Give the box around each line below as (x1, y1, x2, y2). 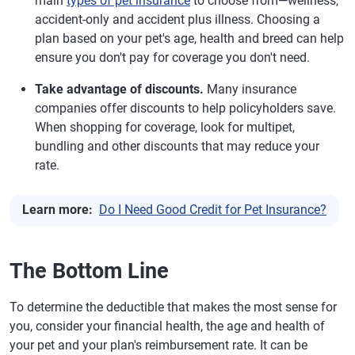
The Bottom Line (10, 258, 169, 284)
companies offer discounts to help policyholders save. (35, 101, 336, 116)
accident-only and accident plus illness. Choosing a (35, 12, 320, 27)
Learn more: (22, 202, 93, 217)
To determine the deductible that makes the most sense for (10, 300, 337, 315)
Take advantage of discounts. (35, 82, 204, 97)
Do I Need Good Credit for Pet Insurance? (99, 202, 326, 217)
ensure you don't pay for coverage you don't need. (35, 50, 310, 65)
